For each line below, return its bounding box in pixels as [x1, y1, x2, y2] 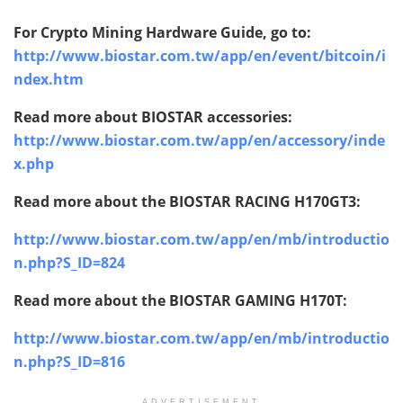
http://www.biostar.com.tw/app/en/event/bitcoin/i [13, 46, 386, 67]
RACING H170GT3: [235, 192, 361, 212]
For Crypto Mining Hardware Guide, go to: [13, 22, 311, 43]
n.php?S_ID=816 [13, 352, 125, 372]
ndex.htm [13, 69, 84, 90]
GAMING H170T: [235, 291, 347, 311]
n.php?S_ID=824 [13, 253, 125, 273]
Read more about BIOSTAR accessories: [13, 107, 292, 128]
